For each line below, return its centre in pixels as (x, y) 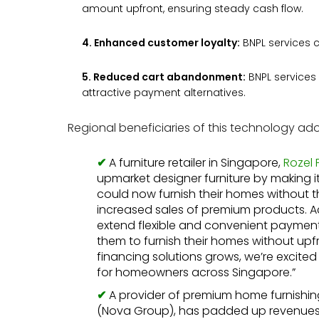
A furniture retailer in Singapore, (197, 162)
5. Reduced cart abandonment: (164, 77)
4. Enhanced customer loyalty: (161, 42)
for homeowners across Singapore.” (197, 272)
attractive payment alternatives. (164, 92)
